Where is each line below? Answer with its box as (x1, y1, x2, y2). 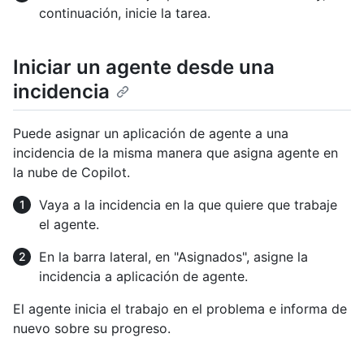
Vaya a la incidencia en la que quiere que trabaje (39, 196, 337, 213)
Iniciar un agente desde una (13, 54, 275, 79)
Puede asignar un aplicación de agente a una (13, 124, 288, 141)
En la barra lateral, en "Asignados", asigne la (39, 248, 308, 265)
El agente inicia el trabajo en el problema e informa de (13, 300, 347, 317)
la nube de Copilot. (13, 163, 130, 180)
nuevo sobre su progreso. (13, 319, 171, 336)
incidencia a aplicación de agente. (39, 267, 248, 284)
